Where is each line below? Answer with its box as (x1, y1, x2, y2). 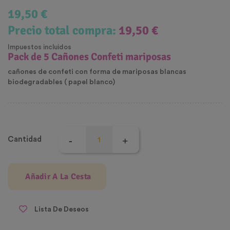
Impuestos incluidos (8, 44, 71, 51)
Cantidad (8, 136, 42, 144)
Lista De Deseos (34, 205, 89, 213)
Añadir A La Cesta (25, 171, 91, 182)
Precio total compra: (8, 23, 119, 39)
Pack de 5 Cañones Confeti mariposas (8, 50, 171, 64)
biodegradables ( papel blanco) (8, 79, 115, 86)
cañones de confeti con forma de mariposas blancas (8, 68, 186, 76)
